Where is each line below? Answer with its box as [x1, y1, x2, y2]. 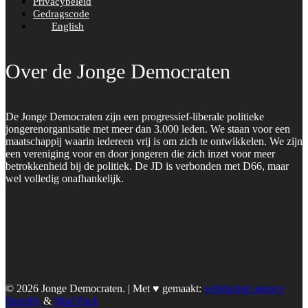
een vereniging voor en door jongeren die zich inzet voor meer [5, 147, 275, 159]
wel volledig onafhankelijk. [5, 172, 124, 184]
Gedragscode [33, 8, 89, 19]
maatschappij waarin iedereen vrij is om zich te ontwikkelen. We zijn [5, 135, 302, 147]
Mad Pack [54, 294, 98, 307]
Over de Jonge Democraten [5, 59, 230, 82]
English [52, 20, 84, 32]
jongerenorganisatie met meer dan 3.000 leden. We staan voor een [5, 122, 290, 135]
